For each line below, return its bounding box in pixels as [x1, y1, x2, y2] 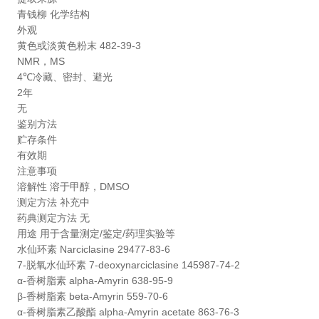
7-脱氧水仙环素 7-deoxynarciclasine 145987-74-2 [16, 258, 240, 271]
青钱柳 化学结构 [16, 8, 90, 20]
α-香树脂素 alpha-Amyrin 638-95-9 [16, 274, 173, 286]
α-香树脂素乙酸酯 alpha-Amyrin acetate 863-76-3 [16, 305, 239, 318]
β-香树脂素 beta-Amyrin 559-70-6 [16, 290, 168, 302]
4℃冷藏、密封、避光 [16, 70, 113, 83]
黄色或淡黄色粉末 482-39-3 [16, 39, 141, 51]
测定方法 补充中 [16, 196, 90, 208]
